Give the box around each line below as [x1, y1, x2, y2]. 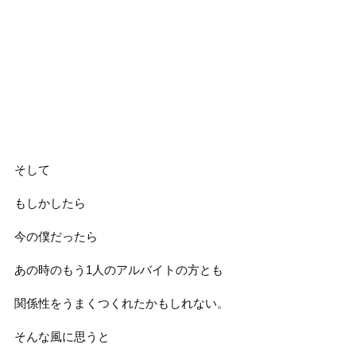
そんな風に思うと [14, 330, 110, 343]
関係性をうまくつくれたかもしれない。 [14, 296, 229, 310]
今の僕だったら [14, 230, 98, 243]
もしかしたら [14, 196, 86, 210]
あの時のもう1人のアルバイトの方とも [14, 263, 223, 277]
